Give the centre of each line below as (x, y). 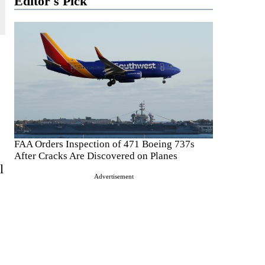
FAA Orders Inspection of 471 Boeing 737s (104, 144)
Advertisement (114, 176)
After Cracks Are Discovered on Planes (96, 156)
